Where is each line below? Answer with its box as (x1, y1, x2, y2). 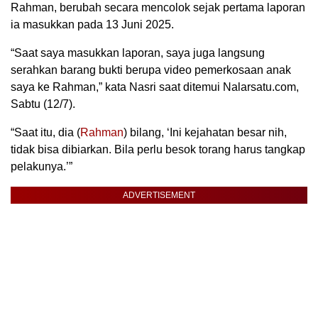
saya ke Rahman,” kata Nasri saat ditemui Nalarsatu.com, (11, 81, 299, 94)
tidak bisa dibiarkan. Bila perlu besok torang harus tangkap (11, 143, 305, 156)
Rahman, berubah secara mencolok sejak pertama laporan (11, 1, 305, 14)
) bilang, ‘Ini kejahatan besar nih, (124, 126, 287, 139)
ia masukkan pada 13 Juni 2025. (11, 18, 174, 31)
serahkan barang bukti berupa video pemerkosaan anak (11, 64, 291, 77)
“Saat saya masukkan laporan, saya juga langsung (11, 47, 265, 60)
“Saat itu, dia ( (11, 126, 80, 139)
